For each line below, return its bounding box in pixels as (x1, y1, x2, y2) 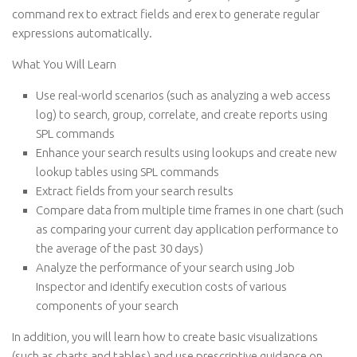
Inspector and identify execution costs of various (36, 280, 287, 293)
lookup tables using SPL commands (36, 165, 219, 178)
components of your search (36, 299, 178, 312)
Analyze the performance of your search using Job (36, 261, 295, 274)
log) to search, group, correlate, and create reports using (36, 108, 328, 121)
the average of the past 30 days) (36, 241, 203, 255)
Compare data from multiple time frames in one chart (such (36, 203, 343, 217)
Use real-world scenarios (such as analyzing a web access (36, 88, 331, 102)
